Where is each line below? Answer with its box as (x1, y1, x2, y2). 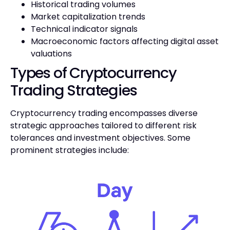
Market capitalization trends (31, 10, 145, 23)
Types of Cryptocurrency (10, 62, 177, 83)
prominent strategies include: (10, 144, 129, 156)
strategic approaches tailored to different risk (10, 119, 197, 131)
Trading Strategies (10, 80, 137, 101)
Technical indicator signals (31, 23, 138, 35)
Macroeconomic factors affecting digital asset (31, 35, 219, 47)
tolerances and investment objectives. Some (10, 131, 190, 144)
